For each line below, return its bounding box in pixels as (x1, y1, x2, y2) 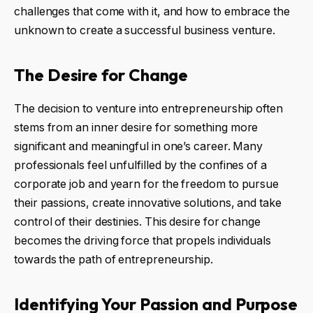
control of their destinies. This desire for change (14, 215, 261, 229)
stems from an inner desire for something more (14, 121, 259, 135)
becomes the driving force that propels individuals (14, 234, 272, 248)
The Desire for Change (14, 64, 189, 85)
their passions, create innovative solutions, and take (14, 196, 282, 210)
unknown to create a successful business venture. (14, 24, 276, 38)
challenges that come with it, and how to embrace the (14, 5, 290, 19)
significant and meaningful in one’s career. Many (14, 140, 263, 154)
